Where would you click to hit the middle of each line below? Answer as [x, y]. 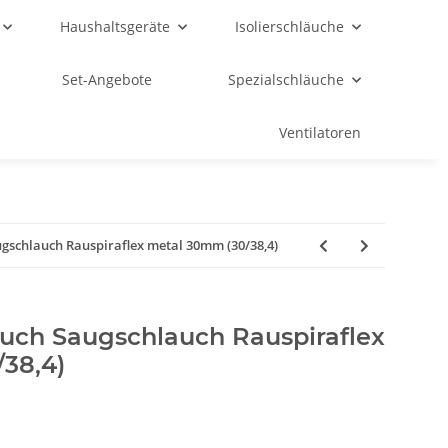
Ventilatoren [320, 132]
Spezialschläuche [285, 79]
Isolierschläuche [289, 26]
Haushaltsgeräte [114, 26]
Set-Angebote [107, 79]
